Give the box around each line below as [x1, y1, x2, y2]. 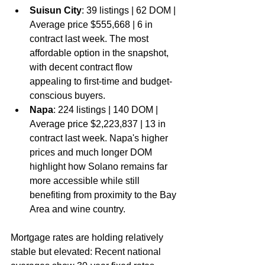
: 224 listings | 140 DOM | [53, 105, 160, 115]
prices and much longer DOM [30, 147, 154, 157]
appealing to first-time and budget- [30, 76, 172, 86]
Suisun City [30, 5, 82, 15]
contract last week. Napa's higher [30, 133, 170, 143]
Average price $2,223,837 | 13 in [30, 119, 168, 129]
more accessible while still [30, 176, 142, 186]
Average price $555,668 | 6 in [30, 20, 155, 30]
